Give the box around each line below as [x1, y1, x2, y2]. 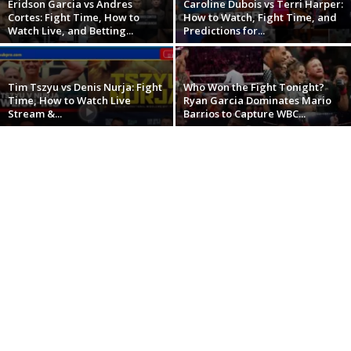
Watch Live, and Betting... [8, 24, 133, 38]
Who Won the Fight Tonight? [183, 80, 324, 95]
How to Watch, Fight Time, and [183, 10, 337, 25]
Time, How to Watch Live [8, 93, 131, 108]
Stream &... [8, 107, 62, 121]
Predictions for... [183, 24, 265, 38]
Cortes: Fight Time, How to [8, 10, 139, 25]
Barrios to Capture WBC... [183, 107, 306, 121]
